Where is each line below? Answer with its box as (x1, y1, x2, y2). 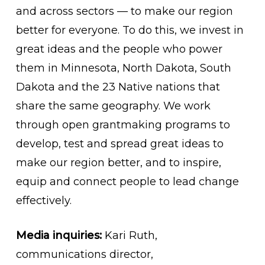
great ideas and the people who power (15, 43, 222, 56)
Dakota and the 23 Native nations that (15, 80, 220, 93)
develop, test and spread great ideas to (15, 137, 224, 150)
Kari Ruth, (101, 229, 157, 242)
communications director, (15, 248, 153, 261)
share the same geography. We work (15, 99, 211, 112)
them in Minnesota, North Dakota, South (15, 62, 231, 75)
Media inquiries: (15, 229, 102, 242)
